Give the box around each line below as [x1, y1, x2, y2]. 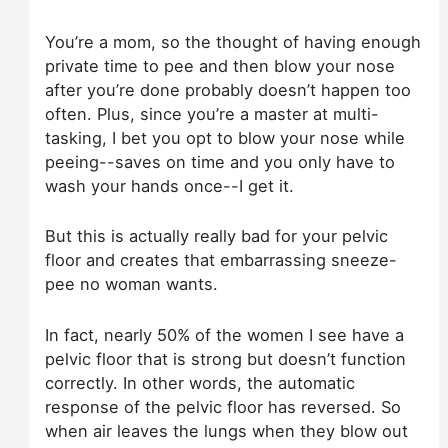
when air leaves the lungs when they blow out [45, 420, 409, 441]
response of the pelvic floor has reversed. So [45, 396, 402, 417]
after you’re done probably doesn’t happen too [45, 80, 412, 101]
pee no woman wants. [45, 274, 219, 295]
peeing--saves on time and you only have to [45, 152, 396, 173]
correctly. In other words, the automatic [45, 372, 356, 393]
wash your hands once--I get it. [45, 176, 295, 197]
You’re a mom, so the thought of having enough [45, 32, 422, 53]
